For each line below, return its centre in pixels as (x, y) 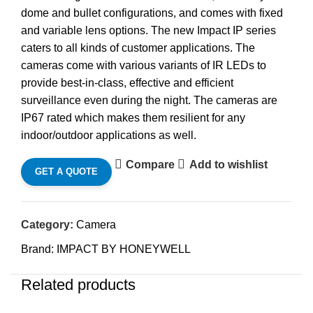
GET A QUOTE (66, 172)
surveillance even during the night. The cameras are (149, 100)
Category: (47, 225)
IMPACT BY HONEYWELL (124, 249)
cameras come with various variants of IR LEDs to (144, 65)
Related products (78, 285)
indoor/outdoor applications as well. (109, 135)
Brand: (39, 249)
